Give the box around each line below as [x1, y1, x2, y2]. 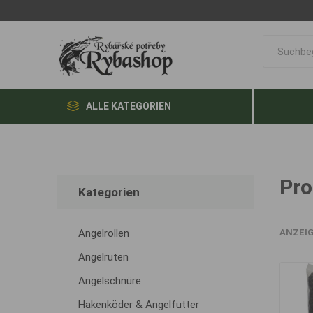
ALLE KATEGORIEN [85, 101, 171, 112]
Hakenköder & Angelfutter [78, 298, 199, 311]
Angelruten [78, 251, 129, 263]
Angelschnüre [78, 275, 141, 287]
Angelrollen [78, 227, 129, 240]
